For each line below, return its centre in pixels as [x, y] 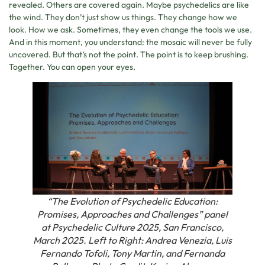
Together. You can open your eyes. [72, 67]
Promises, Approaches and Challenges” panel [132, 214]
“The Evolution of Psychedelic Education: [132, 201]
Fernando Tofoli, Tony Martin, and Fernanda [132, 253]
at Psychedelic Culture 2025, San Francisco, [132, 227]
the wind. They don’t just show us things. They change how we [123, 17]
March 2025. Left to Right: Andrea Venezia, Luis [132, 240]
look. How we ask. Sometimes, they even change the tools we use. [130, 30]
